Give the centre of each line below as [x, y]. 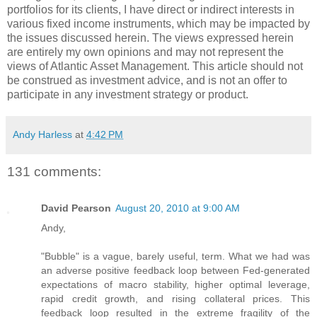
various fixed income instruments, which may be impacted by [158, 23]
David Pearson [76, 208]
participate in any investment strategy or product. [128, 94]
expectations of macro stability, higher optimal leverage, [175, 285]
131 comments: [54, 171]
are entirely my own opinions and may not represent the [145, 52]
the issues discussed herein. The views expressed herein [150, 38]
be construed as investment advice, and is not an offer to [147, 80]
